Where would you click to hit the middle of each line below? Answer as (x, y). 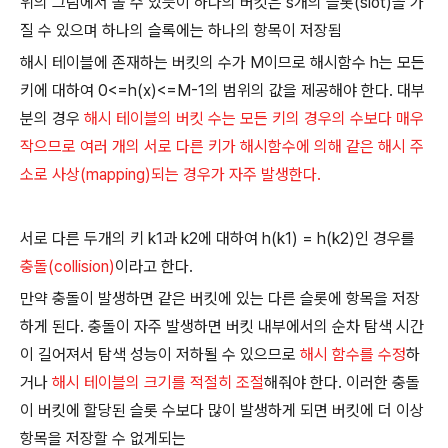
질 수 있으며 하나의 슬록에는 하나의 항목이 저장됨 (181, 30)
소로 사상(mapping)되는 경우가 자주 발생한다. (172, 174)
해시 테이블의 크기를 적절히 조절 (158, 382)
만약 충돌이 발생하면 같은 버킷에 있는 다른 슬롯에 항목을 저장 (220, 298)
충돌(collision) (67, 266)
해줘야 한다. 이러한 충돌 (342, 382)
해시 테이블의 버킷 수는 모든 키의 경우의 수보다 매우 (254, 118)
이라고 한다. (156, 266)
